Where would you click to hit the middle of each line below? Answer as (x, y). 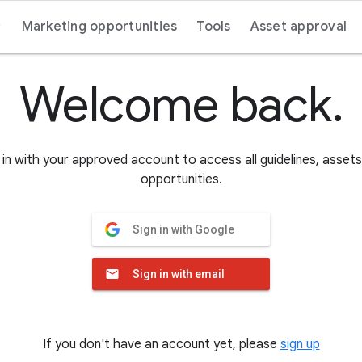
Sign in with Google (183, 229)
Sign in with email (179, 274)
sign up (300, 344)
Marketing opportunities (99, 27)
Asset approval (298, 27)
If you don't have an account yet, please (161, 344)
